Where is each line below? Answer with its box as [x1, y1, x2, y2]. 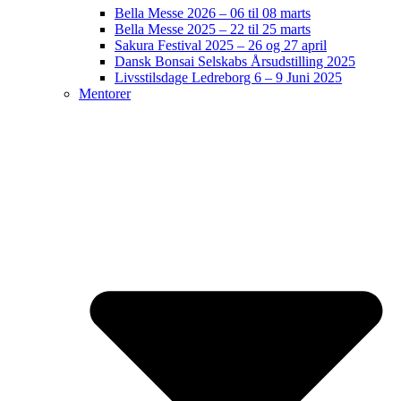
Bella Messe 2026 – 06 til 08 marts [115, 4, 311, 21]
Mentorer [79, 85, 131, 101]
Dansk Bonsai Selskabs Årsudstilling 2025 [115, 53, 355, 69]
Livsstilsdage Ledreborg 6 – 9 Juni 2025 [115, 69, 342, 85]
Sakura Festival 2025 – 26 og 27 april [115, 37, 327, 53]
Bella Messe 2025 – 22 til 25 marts [115, 21, 311, 37]
